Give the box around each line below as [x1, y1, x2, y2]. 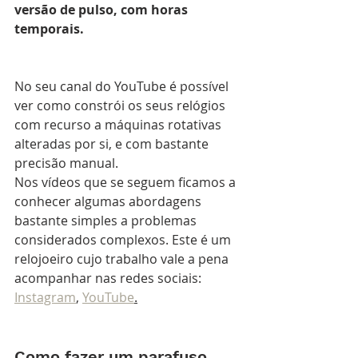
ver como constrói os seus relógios [14, 96, 229, 114]
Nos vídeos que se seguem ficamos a [14, 173, 239, 191]
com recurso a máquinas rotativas [14, 115, 225, 133]
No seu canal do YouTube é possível [14, 77, 232, 95]
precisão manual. [14, 153, 121, 172]
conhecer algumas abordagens [14, 192, 205, 210]
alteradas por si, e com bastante [14, 134, 212, 153]
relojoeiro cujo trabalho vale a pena [14, 249, 232, 268]
